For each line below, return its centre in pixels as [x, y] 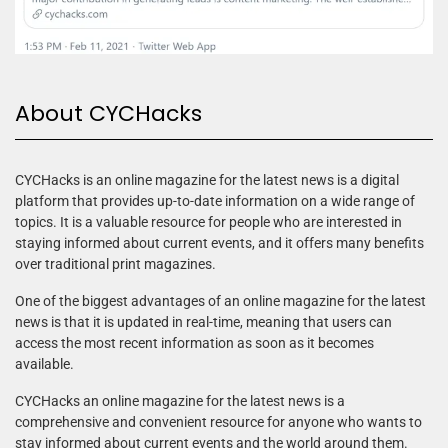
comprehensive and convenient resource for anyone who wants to [218, 422]
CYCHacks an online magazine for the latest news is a [180, 401]
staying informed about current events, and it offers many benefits [219, 243]
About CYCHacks [108, 114]
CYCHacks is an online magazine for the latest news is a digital [207, 180]
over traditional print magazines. [115, 264]
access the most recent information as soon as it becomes [194, 343]
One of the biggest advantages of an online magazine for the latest [220, 301]
